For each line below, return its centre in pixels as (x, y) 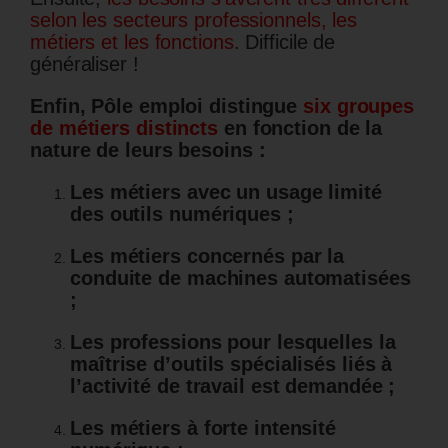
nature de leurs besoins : (148, 150)
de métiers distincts (124, 128)
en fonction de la (300, 128)
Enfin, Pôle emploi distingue (164, 106)
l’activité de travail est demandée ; (233, 386)
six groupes (356, 106)
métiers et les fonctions (132, 42)
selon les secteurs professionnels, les (194, 20)
